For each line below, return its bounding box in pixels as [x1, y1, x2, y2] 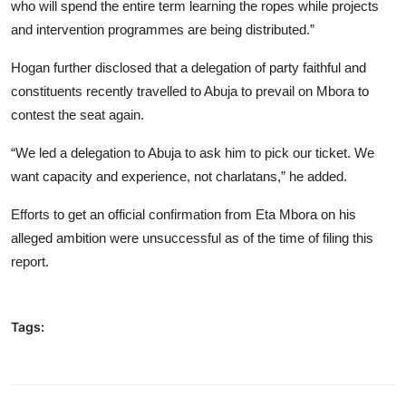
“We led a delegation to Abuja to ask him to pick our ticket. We [11, 144, 374, 160]
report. [11, 253, 49, 269]
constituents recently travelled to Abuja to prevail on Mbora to [11, 82, 369, 99]
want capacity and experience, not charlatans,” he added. [11, 168, 347, 184]
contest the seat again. [11, 106, 144, 122]
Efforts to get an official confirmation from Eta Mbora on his [11, 206, 356, 222]
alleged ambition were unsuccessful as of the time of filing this [11, 229, 373, 246]
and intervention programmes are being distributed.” [11, 21, 314, 37]
